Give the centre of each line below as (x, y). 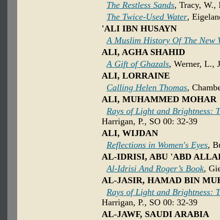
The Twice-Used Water (147, 17)
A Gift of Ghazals (138, 64)
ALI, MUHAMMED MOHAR (159, 99)
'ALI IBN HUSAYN (139, 29)
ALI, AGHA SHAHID (143, 52)
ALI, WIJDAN (130, 133)
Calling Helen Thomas (147, 88)
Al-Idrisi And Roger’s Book (155, 169)
